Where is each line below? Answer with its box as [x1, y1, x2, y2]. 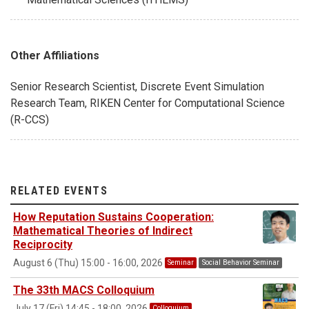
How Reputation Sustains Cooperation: [13, 210, 214, 223]
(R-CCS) [10, 112, 49, 126]
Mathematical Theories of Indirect [13, 223, 192, 237]
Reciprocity [13, 237, 72, 251]
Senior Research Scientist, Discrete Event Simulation [10, 79, 264, 93]
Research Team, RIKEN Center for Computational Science [10, 96, 285, 110]
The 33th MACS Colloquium [13, 283, 154, 297]
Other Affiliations [10, 48, 99, 62]
